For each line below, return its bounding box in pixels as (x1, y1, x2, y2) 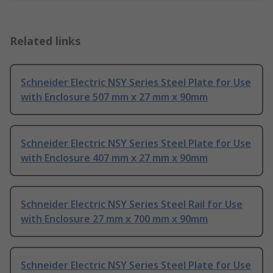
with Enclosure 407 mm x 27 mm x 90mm (21, 151, 208, 165)
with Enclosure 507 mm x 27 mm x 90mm (21, 90, 208, 104)
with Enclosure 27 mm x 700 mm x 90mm (21, 212, 208, 226)
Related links (10, 34, 81, 49)
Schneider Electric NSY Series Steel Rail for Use (21, 197, 243, 211)
